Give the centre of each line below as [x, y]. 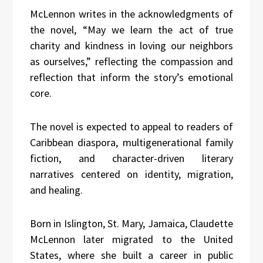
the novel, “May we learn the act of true [131, 29]
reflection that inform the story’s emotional [131, 77]
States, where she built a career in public [131, 255]
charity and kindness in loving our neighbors [131, 45]
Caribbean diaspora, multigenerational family [131, 142]
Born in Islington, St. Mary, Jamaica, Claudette [131, 223]
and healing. [56, 190]
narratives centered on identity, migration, [131, 174]
